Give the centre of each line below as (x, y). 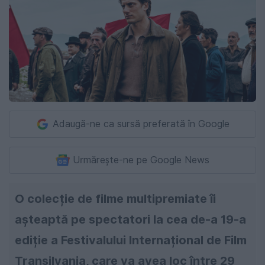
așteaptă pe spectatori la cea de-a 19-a (130, 219)
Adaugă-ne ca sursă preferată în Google (141, 124)
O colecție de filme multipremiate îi (115, 198)
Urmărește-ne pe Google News (141, 160)
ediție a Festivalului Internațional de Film (131, 240)
